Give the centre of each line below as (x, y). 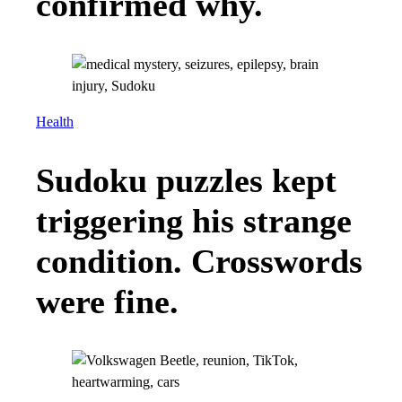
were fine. (107, 302)
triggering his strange (194, 221)
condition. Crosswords (199, 262)
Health (55, 122)
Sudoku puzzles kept (186, 181)
